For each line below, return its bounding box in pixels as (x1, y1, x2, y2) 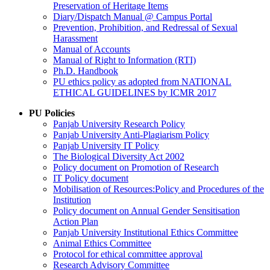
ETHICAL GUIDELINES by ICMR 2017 (53, 87, 216, 98)
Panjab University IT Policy (53, 140, 159, 151)
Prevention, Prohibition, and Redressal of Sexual (53, 22, 237, 33)
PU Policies (29, 107, 75, 118)
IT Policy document (53, 172, 128, 183)
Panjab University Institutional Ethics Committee (53, 227, 238, 237)
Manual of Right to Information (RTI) (53, 54, 196, 65)
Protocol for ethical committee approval (53, 248, 202, 259)
